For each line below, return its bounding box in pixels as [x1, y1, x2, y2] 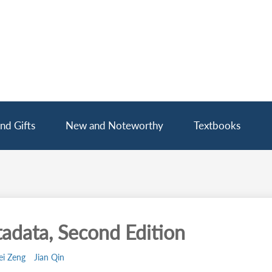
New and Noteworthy [66, 119, 163, 132]
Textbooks [194, 119, 240, 132]
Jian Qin [33, 252, 64, 262]
